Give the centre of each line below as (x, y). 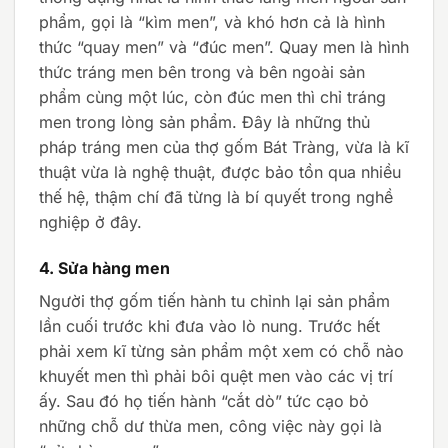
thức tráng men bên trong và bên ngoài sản (202, 72)
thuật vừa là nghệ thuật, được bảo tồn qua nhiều (220, 172)
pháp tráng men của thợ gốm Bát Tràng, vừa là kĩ (224, 147)
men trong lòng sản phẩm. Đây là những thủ (204, 122)
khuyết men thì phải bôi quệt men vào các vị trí (216, 376)
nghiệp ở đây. (90, 222)
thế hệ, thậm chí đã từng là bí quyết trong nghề (216, 197)
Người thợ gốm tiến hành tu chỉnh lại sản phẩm (214, 301)
